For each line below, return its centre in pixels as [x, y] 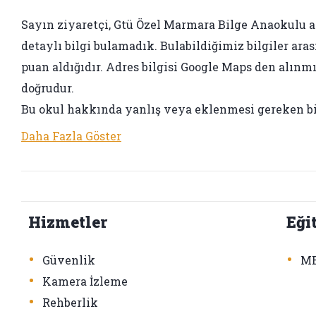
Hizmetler [68, 221]
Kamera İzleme [85, 281]
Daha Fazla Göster [71, 135]
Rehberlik [70, 302]
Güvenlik [69, 260]
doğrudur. [48, 87]
